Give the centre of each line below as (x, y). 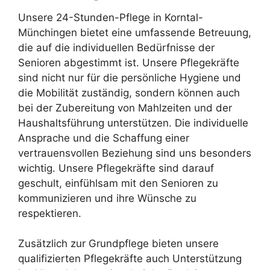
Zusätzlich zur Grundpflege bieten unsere (118, 244)
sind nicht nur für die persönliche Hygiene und (130, 77)
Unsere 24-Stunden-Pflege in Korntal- (111, 17)
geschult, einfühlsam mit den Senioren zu (118, 183)
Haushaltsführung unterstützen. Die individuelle (133, 123)
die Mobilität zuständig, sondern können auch (129, 93)
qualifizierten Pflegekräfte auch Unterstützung (130, 259)
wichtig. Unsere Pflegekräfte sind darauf (116, 168)
